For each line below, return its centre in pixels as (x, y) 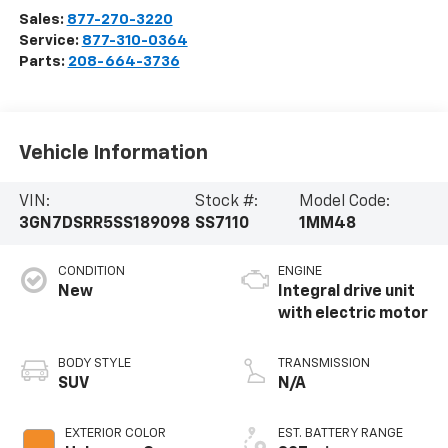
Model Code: (345, 202)
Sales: (42, 20)
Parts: (43, 62)
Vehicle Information (113, 152)
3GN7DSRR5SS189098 (104, 224)
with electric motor (353, 314)
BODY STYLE (94, 364)
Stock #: (227, 202)
